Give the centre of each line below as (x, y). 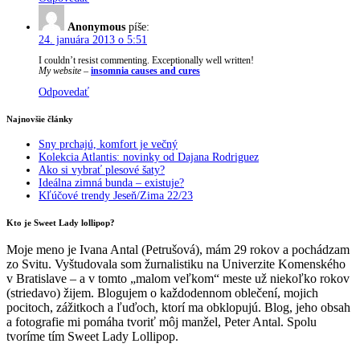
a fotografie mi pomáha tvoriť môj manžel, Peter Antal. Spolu (162, 321)
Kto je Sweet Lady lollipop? (61, 223)
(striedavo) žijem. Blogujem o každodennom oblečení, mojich (162, 292)
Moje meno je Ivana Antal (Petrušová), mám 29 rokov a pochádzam (178, 249)
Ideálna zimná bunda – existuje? (111, 183)
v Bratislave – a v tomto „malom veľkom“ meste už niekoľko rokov (178, 278)
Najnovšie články (40, 119)
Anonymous (96, 27)
